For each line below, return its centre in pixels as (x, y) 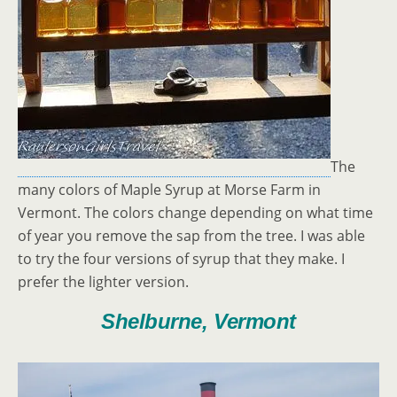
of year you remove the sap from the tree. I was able (191, 236)
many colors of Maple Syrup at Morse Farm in (169, 190)
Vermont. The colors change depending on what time (195, 213)
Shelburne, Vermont (198, 322)
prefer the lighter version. (103, 282)
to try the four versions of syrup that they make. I (181, 259)
